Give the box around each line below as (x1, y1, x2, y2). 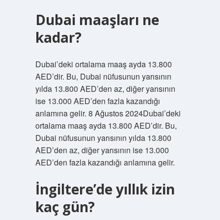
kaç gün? (35, 197, 95, 216)
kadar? (35, 28, 82, 47)
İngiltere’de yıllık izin (35, 180, 175, 198)
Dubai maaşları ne (35, 10, 159, 29)
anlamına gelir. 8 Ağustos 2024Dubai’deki (35, 108, 181, 119)
